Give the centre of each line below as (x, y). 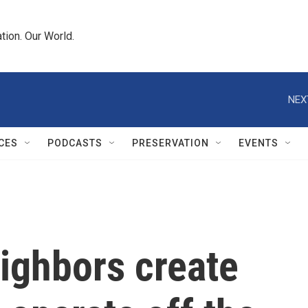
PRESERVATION (170, 143)
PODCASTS (75, 143)
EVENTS (258, 143)
